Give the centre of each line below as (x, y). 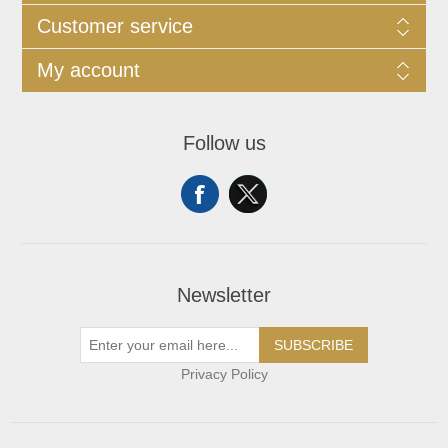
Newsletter (224, 295)
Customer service (114, 26)
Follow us (224, 143)
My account (88, 70)
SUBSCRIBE (313, 345)
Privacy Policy (224, 374)
